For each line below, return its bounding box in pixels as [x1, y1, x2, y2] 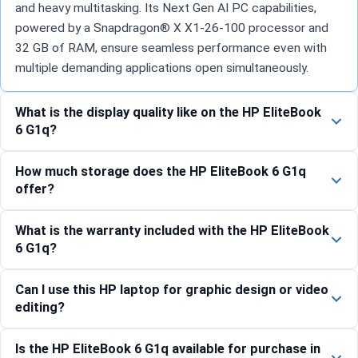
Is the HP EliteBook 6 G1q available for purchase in [15, 340, 320, 356]
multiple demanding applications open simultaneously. [15, 60, 308, 75]
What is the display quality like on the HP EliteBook [15, 104, 321, 120]
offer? [15, 181, 54, 197]
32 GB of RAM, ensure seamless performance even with [15, 40, 327, 55]
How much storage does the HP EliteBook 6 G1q [15, 163, 306, 179]
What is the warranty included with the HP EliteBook [15, 222, 329, 238]
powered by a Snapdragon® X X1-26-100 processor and [15, 20, 328, 35]
